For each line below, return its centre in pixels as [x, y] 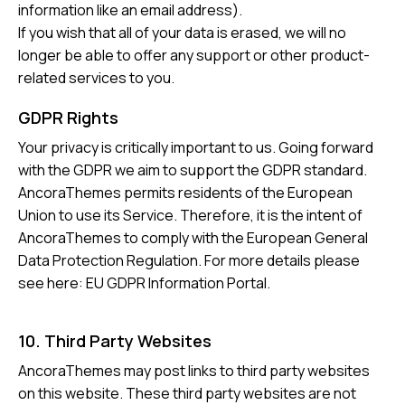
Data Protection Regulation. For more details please [189, 261]
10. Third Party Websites [115, 341]
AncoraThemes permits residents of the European [185, 193]
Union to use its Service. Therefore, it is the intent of [190, 216]
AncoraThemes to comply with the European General [193, 238]
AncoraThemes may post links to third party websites [194, 371]
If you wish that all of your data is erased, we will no [182, 33]
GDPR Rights [68, 118]
